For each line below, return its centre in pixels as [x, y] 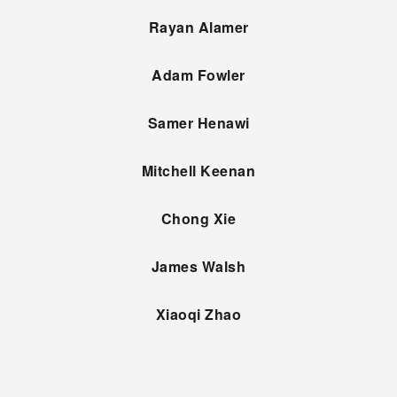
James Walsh [198, 266]
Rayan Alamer [198, 27]
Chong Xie [198, 218]
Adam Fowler [198, 75]
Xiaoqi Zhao [198, 314]
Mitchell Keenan [198, 171]
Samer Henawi [198, 123]
